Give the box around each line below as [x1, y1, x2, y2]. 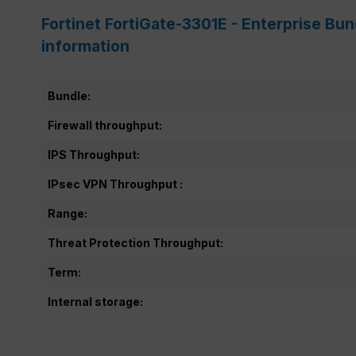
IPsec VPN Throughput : [48, 176, 183, 191]
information [41, 36, 130, 56]
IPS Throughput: [48, 147, 140, 161]
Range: [48, 206, 87, 220]
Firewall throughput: [48, 118, 162, 132]
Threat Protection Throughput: [48, 235, 223, 250]
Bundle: [48, 88, 91, 103]
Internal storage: [48, 294, 143, 308]
